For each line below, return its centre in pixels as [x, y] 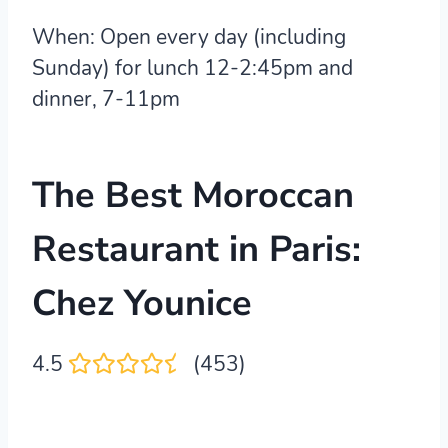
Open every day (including [220, 36]
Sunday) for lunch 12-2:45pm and [192, 67]
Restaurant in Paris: [196, 249]
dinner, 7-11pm [106, 98]
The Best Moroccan [193, 195]
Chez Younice [142, 303]
